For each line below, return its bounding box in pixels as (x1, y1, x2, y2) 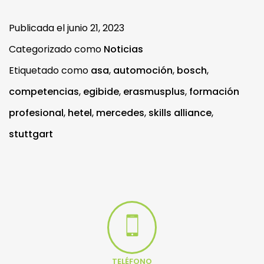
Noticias (104, 42, 143, 56)
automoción (113, 63, 173, 77)
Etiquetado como (9, 63, 91, 77)
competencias (9, 84, 79, 98)
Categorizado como (9, 42, 104, 56)
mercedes (96, 105, 144, 120)
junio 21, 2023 (67, 21, 124, 35)
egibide (83, 84, 119, 98)
